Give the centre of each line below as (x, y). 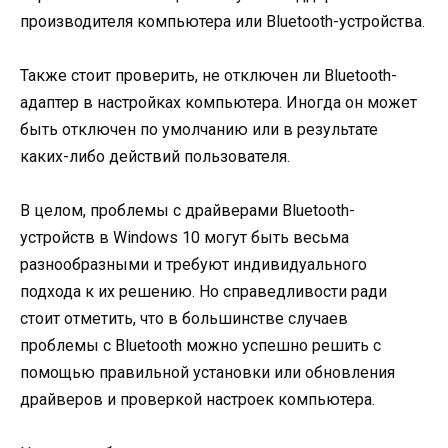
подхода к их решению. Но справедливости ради (203, 292)
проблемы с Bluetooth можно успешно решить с (200, 346)
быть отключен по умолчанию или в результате (199, 129)
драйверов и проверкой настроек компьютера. (197, 400)
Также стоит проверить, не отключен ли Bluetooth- (208, 75)
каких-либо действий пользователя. (155, 156)
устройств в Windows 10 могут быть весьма (184, 238)
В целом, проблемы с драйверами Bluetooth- (187, 211)
